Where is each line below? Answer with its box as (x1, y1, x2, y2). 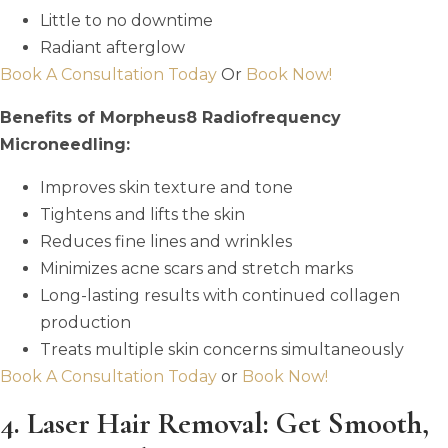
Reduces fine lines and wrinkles (40, 231, 292, 251)
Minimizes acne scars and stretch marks (40, 258, 353, 278)
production (40, 312, 131, 332)
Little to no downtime (40, 10, 213, 30)
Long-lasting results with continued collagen (40, 285, 400, 305)
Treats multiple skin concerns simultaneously (40, 339, 404, 359)
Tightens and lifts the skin (40, 204, 245, 224)
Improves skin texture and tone (40, 177, 293, 197)
